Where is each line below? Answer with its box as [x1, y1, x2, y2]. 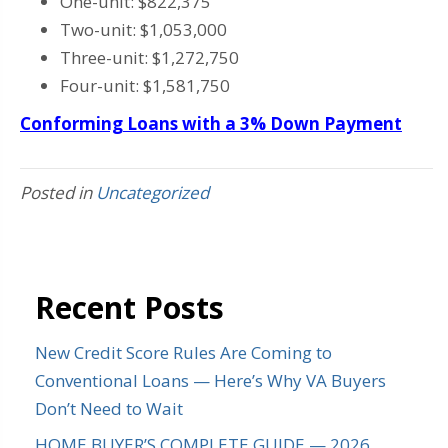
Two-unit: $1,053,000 [60, 17, 227, 41]
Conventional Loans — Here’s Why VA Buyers [35, 368, 386, 392]
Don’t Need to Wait [35, 396, 183, 420]
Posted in [20, 180, 96, 204]
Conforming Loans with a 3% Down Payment [20, 111, 402, 135]
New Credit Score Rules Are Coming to [35, 340, 332, 364]
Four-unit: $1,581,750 [60, 73, 230, 97]
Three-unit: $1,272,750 [60, 45, 239, 69]
